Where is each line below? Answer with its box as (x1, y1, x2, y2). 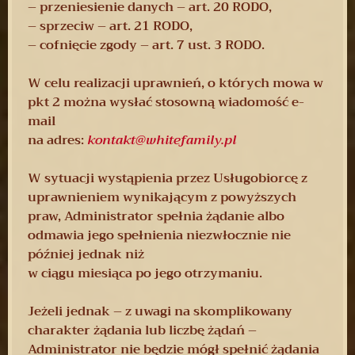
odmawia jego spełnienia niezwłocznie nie (28, 223, 291, 246)
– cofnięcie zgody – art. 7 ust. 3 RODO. (28, 33, 265, 56)
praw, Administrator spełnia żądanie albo (28, 204, 284, 227)
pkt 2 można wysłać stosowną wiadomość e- (28, 90, 304, 113)
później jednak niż (28, 242, 144, 265)
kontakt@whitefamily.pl (87, 128, 236, 151)
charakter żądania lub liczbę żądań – (28, 319, 257, 342)
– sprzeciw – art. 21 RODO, (28, 14, 193, 37)
